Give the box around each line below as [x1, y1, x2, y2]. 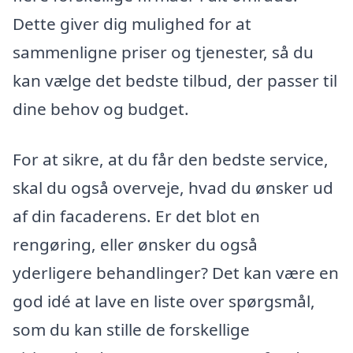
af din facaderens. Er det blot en [13, 204, 260, 227]
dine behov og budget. [13, 98, 189, 121]
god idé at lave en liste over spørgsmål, [13, 289, 315, 312]
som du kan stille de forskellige [13, 318, 250, 340]
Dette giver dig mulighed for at [13, 13, 251, 35]
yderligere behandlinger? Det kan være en [13, 261, 339, 284]
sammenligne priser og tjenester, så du [13, 41, 314, 64]
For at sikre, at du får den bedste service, [13, 147, 329, 170]
